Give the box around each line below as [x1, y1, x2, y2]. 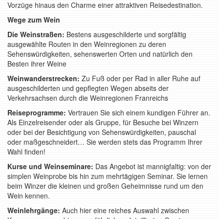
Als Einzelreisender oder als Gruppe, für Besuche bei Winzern [7, 117, 198, 127]
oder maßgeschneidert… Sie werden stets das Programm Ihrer [7, 137, 202, 147]
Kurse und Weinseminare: [7, 161, 93, 171]
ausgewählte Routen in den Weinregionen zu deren [7, 39, 166, 49]
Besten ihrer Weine [7, 59, 66, 68]
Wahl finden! [7, 147, 45, 156]
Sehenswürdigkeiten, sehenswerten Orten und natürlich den [7, 49, 193, 59]
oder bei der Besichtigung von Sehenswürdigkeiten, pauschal [7, 127, 196, 137]
